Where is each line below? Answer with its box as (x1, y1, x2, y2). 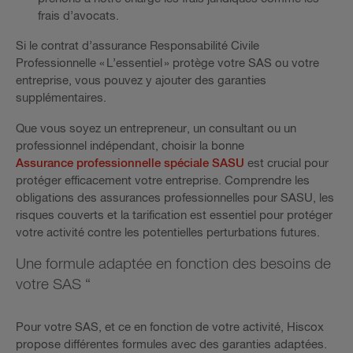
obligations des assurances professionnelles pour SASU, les (16, 191, 334, 204)
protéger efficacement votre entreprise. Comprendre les (16, 174, 310, 187)
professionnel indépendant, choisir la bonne (16, 139, 244, 152)
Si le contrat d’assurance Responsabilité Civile (16, 40, 259, 53)
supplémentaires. (16, 92, 106, 105)
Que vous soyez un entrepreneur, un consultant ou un (16, 122, 296, 135)
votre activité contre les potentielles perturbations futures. (16, 226, 320, 239)
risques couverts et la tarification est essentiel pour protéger (16, 209, 333, 221)
